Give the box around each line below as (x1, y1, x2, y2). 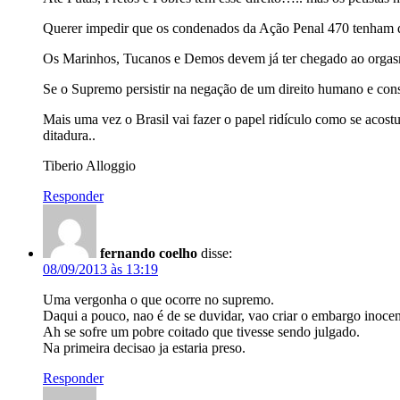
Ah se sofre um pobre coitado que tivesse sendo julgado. (43, 324, 360, 340)
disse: (201, 246, 232, 262)
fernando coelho (100, 246, 197, 262)
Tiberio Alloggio (43, 158, 136, 174)
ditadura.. (43, 128, 96, 144)
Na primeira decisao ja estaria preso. (43, 340, 246, 356)
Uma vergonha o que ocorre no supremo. (43, 292, 274, 308)
